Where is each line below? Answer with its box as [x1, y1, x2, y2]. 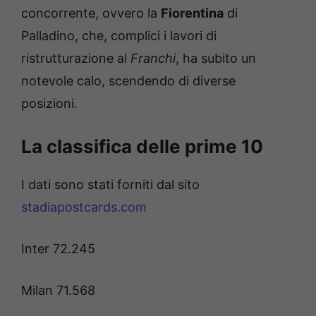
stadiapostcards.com [21, 200, 147, 215]
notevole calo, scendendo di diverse [21, 73, 236, 89]
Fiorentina [161, 6, 224, 21]
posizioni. [21, 96, 78, 111]
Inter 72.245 [21, 241, 95, 257]
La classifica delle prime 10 [21, 135, 263, 158]
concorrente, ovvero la [21, 6, 161, 21]
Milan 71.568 [21, 283, 95, 298]
